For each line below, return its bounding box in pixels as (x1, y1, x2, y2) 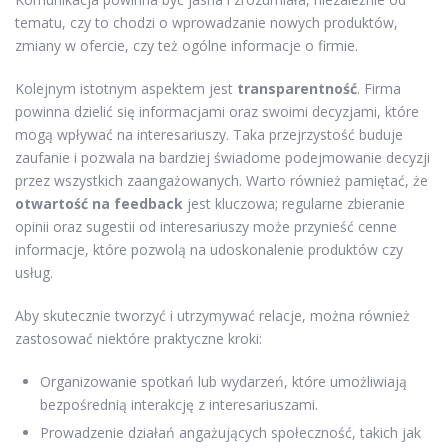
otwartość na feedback (15, 193, 183, 213)
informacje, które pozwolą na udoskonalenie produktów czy (15, 239, 403, 259)
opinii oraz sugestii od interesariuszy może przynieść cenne (15, 216, 397, 236)
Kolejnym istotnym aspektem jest (15, 78, 237, 98)
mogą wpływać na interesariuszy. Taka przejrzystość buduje (15, 124, 403, 144)
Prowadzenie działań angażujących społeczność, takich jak (40, 422, 421, 442)
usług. (15, 262, 53, 282)
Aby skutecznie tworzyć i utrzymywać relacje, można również (15, 305, 410, 325)
